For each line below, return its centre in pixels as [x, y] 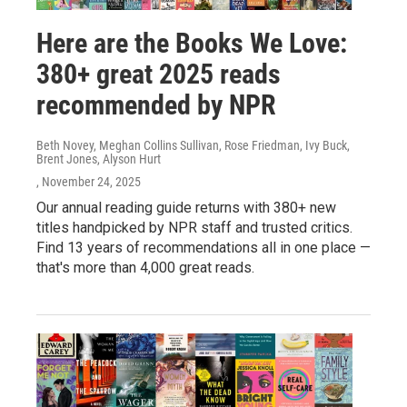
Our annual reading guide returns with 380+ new [186, 207]
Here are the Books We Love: [192, 43]
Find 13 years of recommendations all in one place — [203, 247]
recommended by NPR [156, 104]
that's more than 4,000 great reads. [145, 267]
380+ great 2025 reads [159, 74]
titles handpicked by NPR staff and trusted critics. [194, 227]
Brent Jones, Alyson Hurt [99, 159]
